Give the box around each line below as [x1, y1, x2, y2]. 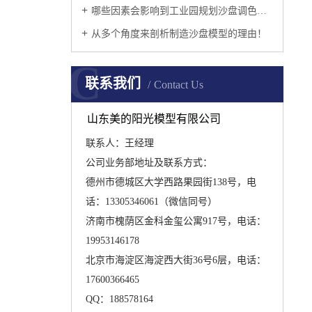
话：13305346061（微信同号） [85, 196, 217, 207]
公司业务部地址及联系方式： [85, 157, 212, 168]
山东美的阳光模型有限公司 [87, 112, 221, 125]
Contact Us [154, 79, 203, 91]
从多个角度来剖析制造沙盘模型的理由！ [91, 29, 267, 39]
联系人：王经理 [85, 137, 154, 148]
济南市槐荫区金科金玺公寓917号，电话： [85, 215, 266, 226]
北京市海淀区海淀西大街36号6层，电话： [85, 254, 266, 265]
